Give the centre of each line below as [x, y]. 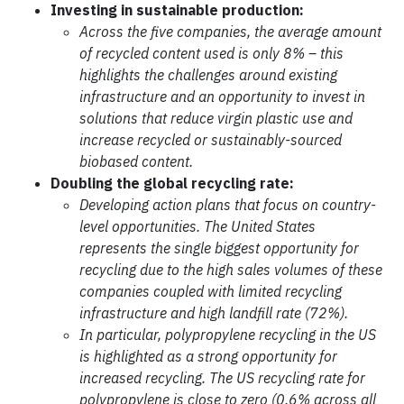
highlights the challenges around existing [208, 75]
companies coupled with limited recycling [211, 291]
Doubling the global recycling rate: [172, 183]
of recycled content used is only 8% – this [211, 53]
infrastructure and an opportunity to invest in [222, 96]
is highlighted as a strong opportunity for [208, 356]
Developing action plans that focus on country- [228, 205]
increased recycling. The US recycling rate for [222, 378]
